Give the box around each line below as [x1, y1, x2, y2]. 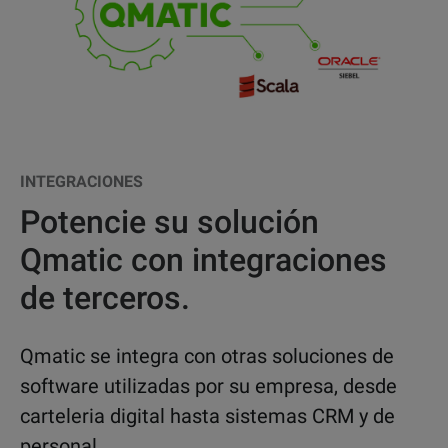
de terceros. [20, 279, 190, 318]
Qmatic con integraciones [20, 241, 387, 280]
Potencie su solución [20, 203, 319, 242]
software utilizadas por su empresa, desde [20, 374, 397, 399]
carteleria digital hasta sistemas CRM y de [20, 404, 395, 429]
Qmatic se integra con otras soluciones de [20, 344, 394, 369]
